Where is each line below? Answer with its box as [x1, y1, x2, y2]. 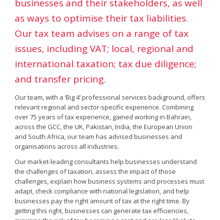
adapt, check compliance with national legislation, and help [15, 187, 189, 195]
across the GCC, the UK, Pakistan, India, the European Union [15, 122, 192, 131]
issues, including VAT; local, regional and [15, 42, 193, 55]
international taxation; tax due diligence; [15, 57, 196, 70]
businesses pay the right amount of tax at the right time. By [15, 196, 190, 205]
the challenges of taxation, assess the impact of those [15, 167, 176, 176]
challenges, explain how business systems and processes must [15, 177, 204, 186]
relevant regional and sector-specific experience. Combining [15, 103, 193, 111]
